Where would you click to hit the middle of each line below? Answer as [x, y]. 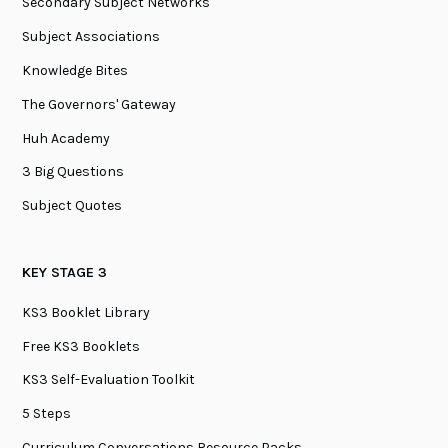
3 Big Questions [73, 172]
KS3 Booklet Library [86, 312]
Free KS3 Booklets [81, 346]
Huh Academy [66, 138]
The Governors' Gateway [99, 104]
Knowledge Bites [75, 70]
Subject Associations [91, 37]
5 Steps [47, 414]
